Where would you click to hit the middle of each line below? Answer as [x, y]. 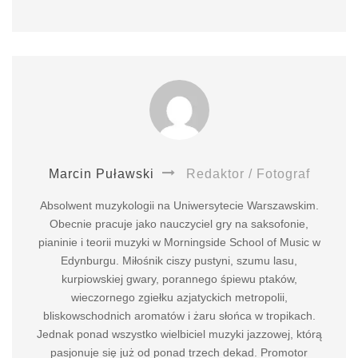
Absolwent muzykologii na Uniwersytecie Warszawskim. [179, 206]
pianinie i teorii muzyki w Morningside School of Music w [179, 243]
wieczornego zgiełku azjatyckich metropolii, [179, 298]
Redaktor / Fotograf [246, 174]
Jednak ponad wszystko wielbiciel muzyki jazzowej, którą [179, 334]
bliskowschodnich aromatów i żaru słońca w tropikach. [179, 316]
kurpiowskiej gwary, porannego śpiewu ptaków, [179, 279]
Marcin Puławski [101, 174]
